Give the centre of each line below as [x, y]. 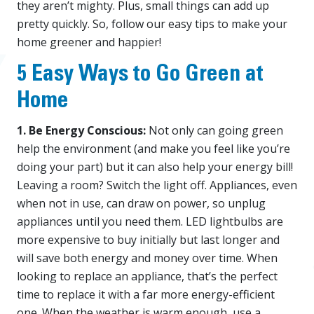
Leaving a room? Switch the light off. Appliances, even [157, 185]
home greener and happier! [89, 42]
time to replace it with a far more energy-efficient [146, 294]
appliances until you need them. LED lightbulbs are [150, 221]
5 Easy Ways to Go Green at [140, 75]
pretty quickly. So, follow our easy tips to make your [152, 23]
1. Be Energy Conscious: [83, 130]
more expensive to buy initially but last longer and [148, 239]
